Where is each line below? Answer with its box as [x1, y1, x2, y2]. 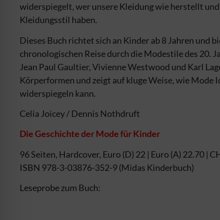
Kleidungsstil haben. [20, 14, 97, 26]
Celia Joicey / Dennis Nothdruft [20, 108, 140, 119]
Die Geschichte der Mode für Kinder [20, 128, 162, 139]
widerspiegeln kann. [20, 87, 96, 99]
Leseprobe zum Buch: [20, 182, 101, 193]
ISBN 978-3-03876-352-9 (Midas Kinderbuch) [20, 162, 194, 173]
